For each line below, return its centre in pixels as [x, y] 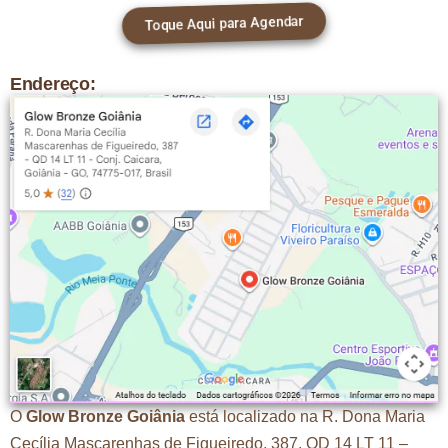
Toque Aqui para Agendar [224, 23]
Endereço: [53, 84]
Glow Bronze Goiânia [105, 417]
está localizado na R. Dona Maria [305, 417]
